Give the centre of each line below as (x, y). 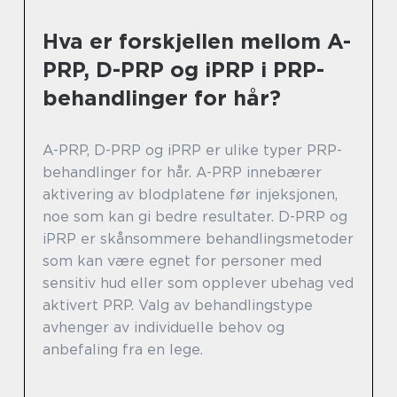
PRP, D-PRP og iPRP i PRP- (183, 69)
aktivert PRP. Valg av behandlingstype (178, 305)
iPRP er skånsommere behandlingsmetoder (198, 238)
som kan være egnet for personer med (182, 261)
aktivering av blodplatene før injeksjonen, (190, 194)
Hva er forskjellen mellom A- (197, 41)
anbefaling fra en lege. (123, 349)
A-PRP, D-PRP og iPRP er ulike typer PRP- (192, 150)
